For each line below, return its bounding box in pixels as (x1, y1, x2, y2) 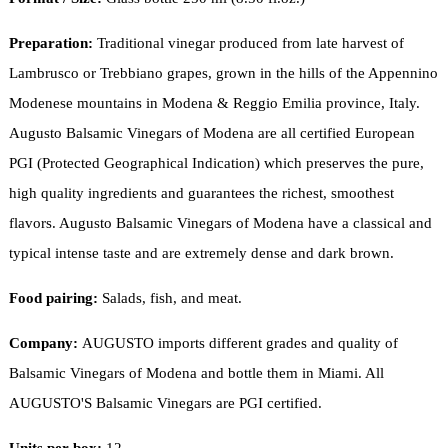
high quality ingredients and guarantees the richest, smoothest (8, 184, 394, 201)
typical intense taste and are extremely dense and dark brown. (8, 244, 394, 261)
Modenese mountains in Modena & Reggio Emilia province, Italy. (8, 94, 420, 111)
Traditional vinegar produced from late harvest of (92, 34, 404, 51)
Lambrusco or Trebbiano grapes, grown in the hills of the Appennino (8, 64, 438, 81)
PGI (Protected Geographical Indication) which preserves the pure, (8, 154, 424, 171)
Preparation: (8, 34, 93, 51)
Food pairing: (8, 289, 98, 306)
